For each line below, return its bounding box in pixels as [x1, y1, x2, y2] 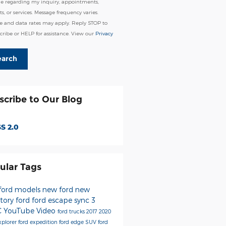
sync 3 [74, 195, 95, 204]
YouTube [3, 206, 36, 215]
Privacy [95, 30, 113, 36]
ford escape [31, 195, 74, 204]
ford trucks [57, 207, 86, 214]
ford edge [59, 218, 85, 225]
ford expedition [18, 218, 59, 225]
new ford [42, 185, 75, 194]
